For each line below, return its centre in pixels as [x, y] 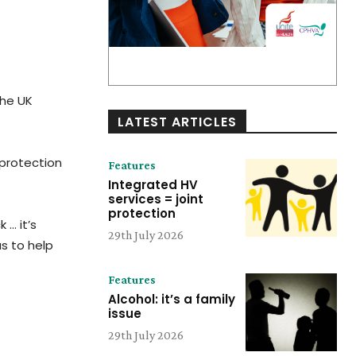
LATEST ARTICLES [177, 122]
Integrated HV [153, 185]
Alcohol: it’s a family [172, 300]
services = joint [156, 199]
